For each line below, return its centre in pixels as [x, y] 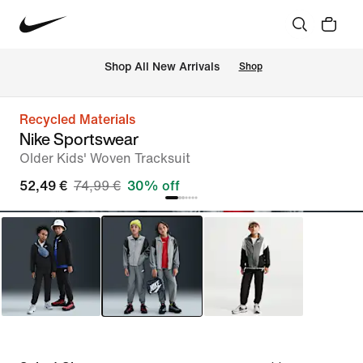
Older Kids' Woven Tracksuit [105, 158]
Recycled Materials [77, 120]
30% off [154, 186]
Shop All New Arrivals [162, 67]
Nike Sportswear [79, 139]
